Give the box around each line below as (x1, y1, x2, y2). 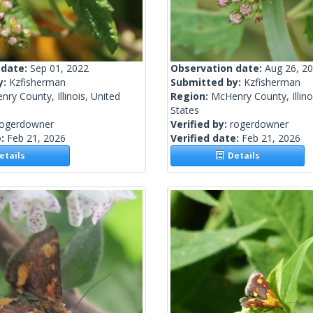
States (170, 103, 199, 117)
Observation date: (170, 61, 265, 75)
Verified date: (170, 131, 242, 145)
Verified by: (170, 117, 230, 131)
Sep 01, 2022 (30, 61, 89, 75)
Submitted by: (170, 75, 244, 89)
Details (224, 150, 261, 162)
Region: (170, 89, 211, 103)
